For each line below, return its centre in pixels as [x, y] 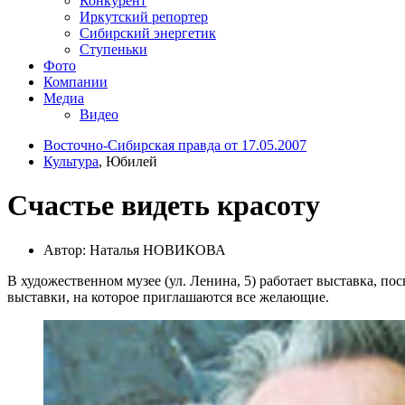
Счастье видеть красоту [164, 206]
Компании [75, 81]
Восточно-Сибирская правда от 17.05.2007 [175, 145]
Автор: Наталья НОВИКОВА [135, 250]
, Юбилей [128, 161]
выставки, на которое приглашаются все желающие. [168, 297]
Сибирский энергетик [148, 33]
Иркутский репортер [144, 16]
